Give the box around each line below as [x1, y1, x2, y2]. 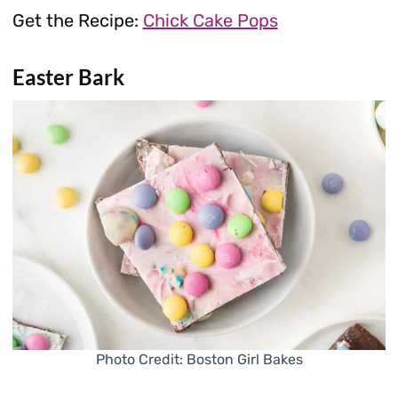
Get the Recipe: [12, 10, 143, 32]
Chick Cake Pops [142, 10, 278, 32]
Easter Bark [12, 64, 124, 91]
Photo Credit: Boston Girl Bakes [95, 351, 303, 368]
